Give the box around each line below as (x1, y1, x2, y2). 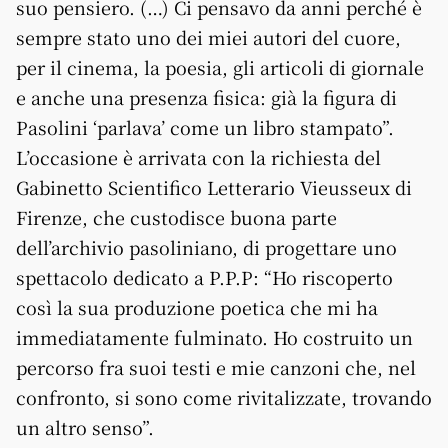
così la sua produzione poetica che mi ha (16, 294, 378, 320)
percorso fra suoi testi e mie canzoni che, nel (16, 354, 416, 380)
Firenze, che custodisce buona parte (16, 204, 337, 230)
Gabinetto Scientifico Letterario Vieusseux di (16, 174, 412, 200)
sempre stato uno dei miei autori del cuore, (16, 24, 401, 50)
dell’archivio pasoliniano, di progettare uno (16, 234, 397, 260)
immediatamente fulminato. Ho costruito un (16, 324, 413, 350)
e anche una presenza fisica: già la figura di (16, 84, 397, 110)
